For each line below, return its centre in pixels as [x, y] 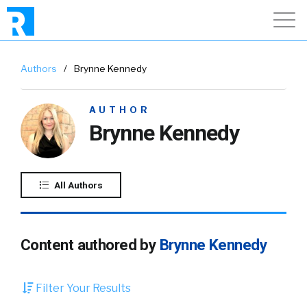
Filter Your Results [82, 288]
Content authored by [90, 245]
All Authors [77, 185]
